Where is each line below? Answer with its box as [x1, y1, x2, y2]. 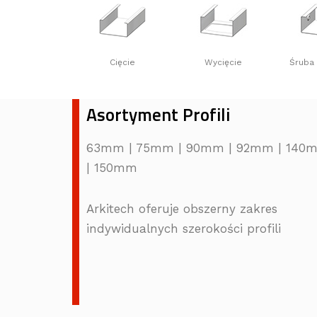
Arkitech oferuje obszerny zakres [86, 202, 277, 216]
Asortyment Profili [86, 101, 230, 128]
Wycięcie [204, 57, 243, 67]
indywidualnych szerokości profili [86, 221, 281, 236]
